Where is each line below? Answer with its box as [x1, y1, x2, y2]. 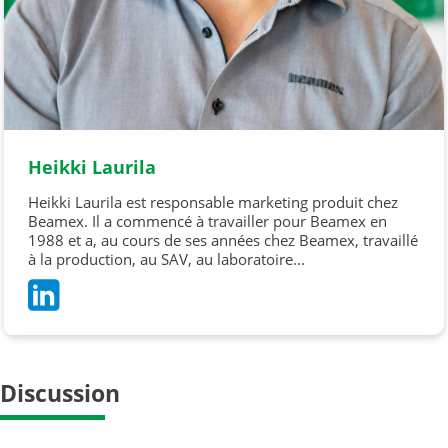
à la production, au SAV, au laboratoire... [28, 249, 305, 269]
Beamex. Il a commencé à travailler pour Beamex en [28, 211, 387, 231]
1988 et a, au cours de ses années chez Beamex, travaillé [28, 230, 418, 250]
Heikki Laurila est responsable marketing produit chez [28, 192, 398, 212]
